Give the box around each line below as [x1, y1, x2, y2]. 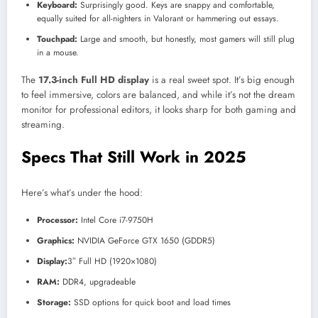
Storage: [37, 296, 71, 309]
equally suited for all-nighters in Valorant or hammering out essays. [37, 12, 279, 26]
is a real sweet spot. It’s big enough [149, 73, 295, 87]
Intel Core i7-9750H [78, 214, 153, 227]
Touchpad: [37, 33, 77, 46]
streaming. [21, 118, 65, 132]
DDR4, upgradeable [60, 275, 136, 289]
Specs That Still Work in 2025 [21, 146, 246, 169]
